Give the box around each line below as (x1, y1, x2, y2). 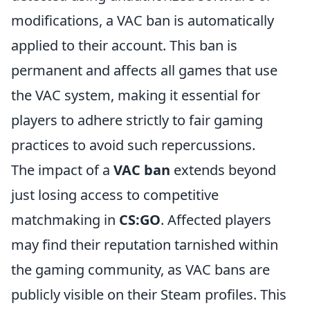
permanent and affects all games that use (11, 61, 277, 80)
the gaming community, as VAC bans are (11, 260, 270, 279)
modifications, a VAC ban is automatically (11, 11, 274, 30)
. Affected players (161, 210, 271, 229)
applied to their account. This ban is (11, 36, 237, 55)
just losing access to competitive (11, 185, 219, 204)
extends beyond (170, 161, 276, 179)
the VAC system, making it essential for (11, 86, 260, 104)
